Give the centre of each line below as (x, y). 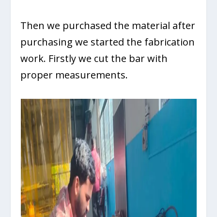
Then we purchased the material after (108, 25)
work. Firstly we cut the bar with (94, 58)
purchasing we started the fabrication (108, 42)
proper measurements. (74, 75)
